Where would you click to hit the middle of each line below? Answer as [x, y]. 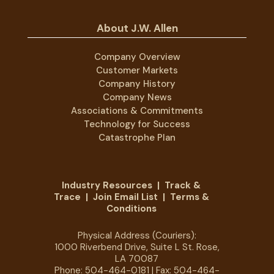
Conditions [131, 208]
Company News [137, 97]
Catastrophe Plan [137, 137]
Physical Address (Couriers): [137, 235]
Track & [183, 185]
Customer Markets [137, 70]
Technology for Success [137, 124]
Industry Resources [107, 185]
